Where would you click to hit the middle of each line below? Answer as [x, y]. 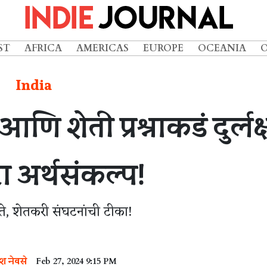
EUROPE [163, 48]
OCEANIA [222, 48]
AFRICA [43, 48]
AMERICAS [103, 48]
